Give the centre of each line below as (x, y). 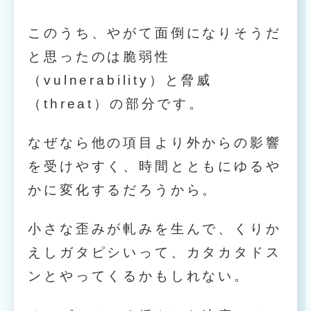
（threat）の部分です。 (116, 103)
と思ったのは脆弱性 (99, 56)
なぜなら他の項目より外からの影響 (155, 142)
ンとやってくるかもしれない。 (139, 276)
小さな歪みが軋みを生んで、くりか (155, 229)
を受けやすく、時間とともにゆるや (155, 166)
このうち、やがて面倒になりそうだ (155, 33)
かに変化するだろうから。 (123, 190)
